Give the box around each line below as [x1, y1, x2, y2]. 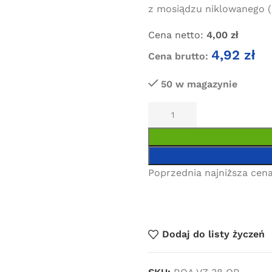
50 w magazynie [161, 78, 237, 90]
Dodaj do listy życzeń [162, 228, 265, 240]
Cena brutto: [148, 50, 211, 62]
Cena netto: [148, 29, 203, 41]
